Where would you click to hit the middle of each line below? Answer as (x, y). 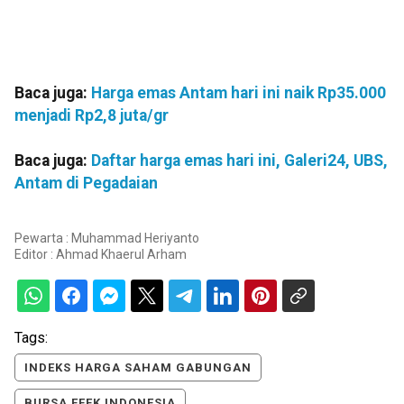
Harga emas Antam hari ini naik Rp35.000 (239, 93)
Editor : (35, 254)
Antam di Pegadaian (86, 184)
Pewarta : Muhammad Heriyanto (107, 238)
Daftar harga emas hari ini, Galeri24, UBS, (239, 161)
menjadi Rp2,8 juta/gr (92, 116)
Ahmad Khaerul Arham (121, 254)
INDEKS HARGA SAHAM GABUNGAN (138, 367)
